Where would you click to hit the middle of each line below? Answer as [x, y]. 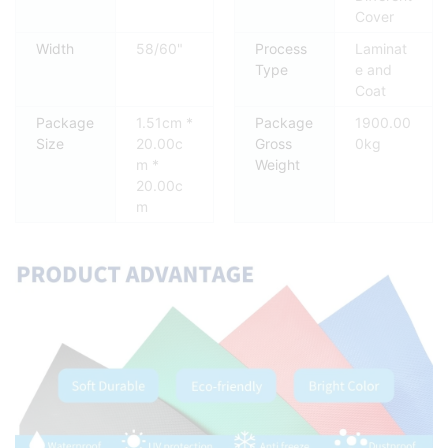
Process [281, 49]
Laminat [380, 49]
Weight [277, 165]
